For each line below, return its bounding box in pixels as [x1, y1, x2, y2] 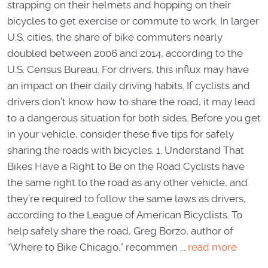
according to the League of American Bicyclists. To [7, 208, 242, 221]
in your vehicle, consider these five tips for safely [7, 127, 234, 140]
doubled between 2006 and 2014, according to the [7, 47, 243, 59]
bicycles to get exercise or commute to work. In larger [7, 14, 259, 27]
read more [188, 240, 237, 253]
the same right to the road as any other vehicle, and [7, 176, 248, 188]
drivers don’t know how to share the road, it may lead [7, 95, 255, 108]
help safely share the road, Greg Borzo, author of [7, 224, 233, 237]
